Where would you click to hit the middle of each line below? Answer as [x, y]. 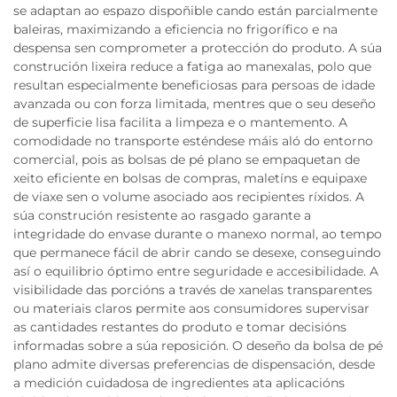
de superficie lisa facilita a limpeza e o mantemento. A [180, 123]
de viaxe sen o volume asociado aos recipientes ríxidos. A [189, 197]
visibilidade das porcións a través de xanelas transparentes [193, 290]
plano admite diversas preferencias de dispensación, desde [194, 365]
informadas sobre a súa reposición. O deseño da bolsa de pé [198, 346]
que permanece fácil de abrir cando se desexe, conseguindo [197, 253]
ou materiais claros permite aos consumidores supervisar [191, 309]
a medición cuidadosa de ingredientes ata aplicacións [179, 383]
